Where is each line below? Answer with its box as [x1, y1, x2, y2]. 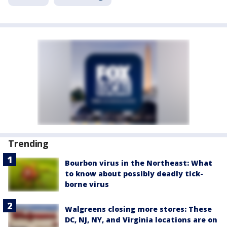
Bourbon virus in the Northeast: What [65, 158, 212, 168]
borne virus [65, 179, 109, 189]
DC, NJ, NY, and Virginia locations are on [65, 214, 217, 224]
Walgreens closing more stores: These [65, 204, 212, 214]
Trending [8, 137, 49, 149]
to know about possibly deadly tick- [65, 169, 203, 178]
